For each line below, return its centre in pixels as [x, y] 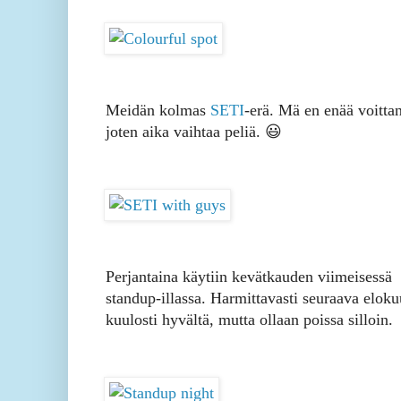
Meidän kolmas [158, 111]
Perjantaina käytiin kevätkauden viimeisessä [249, 277]
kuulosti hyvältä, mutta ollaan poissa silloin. [249, 320]
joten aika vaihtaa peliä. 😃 [194, 132]
